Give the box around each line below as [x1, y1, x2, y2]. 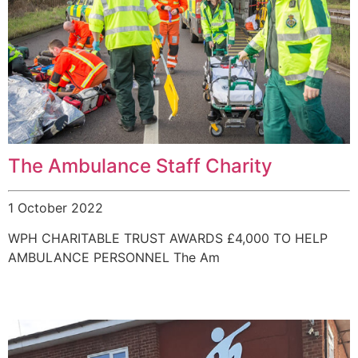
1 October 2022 [8, 200, 103, 217]
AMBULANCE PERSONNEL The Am [8, 249, 220, 266]
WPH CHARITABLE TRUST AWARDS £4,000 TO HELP [8, 230, 328, 247]
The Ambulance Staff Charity [8, 154, 272, 178]
